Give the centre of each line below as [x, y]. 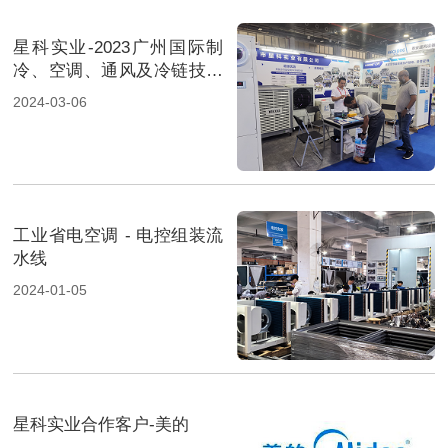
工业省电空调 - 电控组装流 [118, 236]
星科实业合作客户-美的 [101, 424]
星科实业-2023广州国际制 [118, 47]
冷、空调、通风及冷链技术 [118, 70]
